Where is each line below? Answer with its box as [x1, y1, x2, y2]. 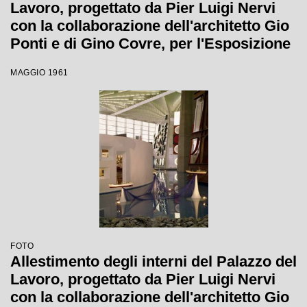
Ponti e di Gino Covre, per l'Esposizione [10, 35, 291, 52]
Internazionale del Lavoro [10, 53, 188, 70]
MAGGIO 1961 [10, 68, 69, 77]
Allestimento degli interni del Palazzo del [10, 253, 297, 270]
